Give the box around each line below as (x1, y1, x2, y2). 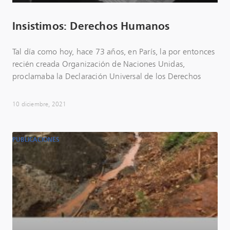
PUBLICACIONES (12, 137, 60, 144)
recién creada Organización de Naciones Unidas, (12, 61, 185, 69)
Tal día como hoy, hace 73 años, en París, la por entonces (12, 48, 215, 56)
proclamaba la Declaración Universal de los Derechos (12, 73, 201, 81)
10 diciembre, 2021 (12, 102, 67, 108)
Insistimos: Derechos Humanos (12, 22, 170, 32)
